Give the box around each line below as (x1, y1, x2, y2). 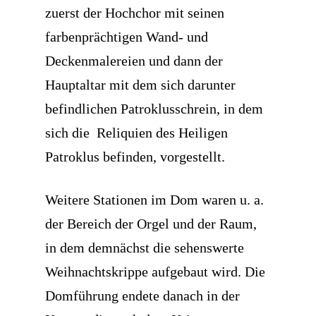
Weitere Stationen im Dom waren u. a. (45, 192, 264, 207)
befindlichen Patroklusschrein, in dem (45, 101, 263, 116)
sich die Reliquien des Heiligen (45, 125, 228, 140)
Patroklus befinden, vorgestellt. (45, 149, 225, 164)
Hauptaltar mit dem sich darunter (45, 77, 236, 92)
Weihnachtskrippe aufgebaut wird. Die (45, 264, 265, 279)
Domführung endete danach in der (45, 288, 240, 303)
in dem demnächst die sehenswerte (45, 240, 244, 255)
